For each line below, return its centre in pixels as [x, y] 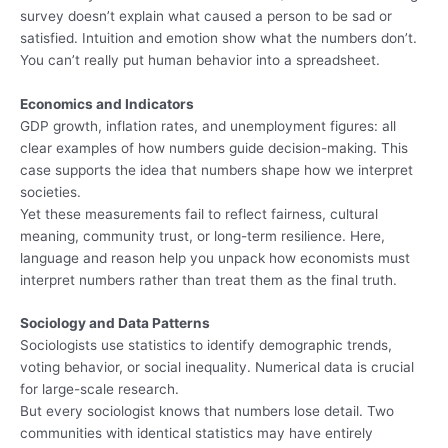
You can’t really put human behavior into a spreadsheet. [200, 59]
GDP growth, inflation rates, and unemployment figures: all [208, 125]
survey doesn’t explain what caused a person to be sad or [206, 15]
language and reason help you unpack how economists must [215, 257]
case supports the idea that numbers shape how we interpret [216, 169]
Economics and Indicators [107, 103]
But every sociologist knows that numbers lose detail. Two [207, 411]
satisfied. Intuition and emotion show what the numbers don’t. [218, 37]
